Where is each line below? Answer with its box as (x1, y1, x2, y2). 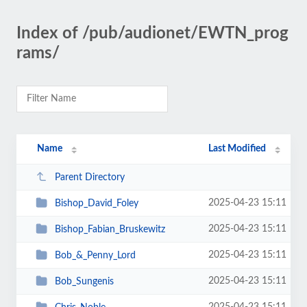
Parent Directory (54, 172, 125, 182)
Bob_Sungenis (54, 276, 114, 286)
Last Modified (208, 144, 267, 153)
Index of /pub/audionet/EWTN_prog (16, 25, 288, 42)
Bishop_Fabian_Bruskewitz (54, 224, 165, 234)
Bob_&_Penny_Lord (54, 250, 136, 260)
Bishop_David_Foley (54, 198, 138, 208)
